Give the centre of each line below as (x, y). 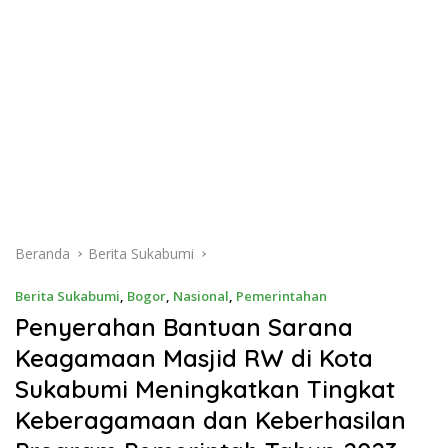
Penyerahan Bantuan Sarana (184, 327)
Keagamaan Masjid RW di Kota (194, 358)
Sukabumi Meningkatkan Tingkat (205, 389)
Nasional (201, 296)
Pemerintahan (281, 296)
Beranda (42, 253)
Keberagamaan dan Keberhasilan (210, 420)
